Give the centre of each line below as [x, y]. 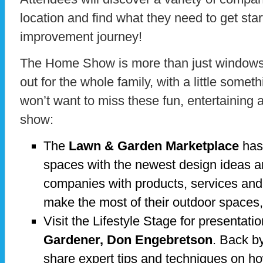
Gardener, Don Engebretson [128, 240]
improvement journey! [81, 36]
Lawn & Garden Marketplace [154, 146]
